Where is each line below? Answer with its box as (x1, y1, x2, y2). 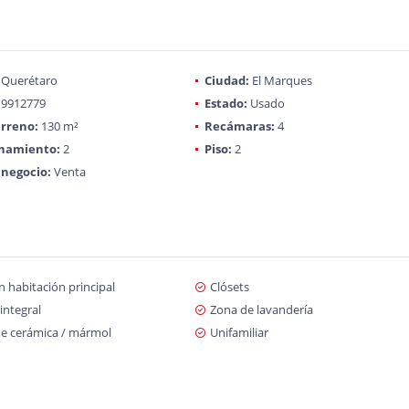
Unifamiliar (209, 324, 268, 341)
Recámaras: (204, 118, 275, 134)
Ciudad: (204, 72, 249, 89)
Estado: (204, 95, 247, 111)
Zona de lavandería (209, 301, 313, 318)
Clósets (209, 278, 249, 295)
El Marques (248, 72, 312, 89)
